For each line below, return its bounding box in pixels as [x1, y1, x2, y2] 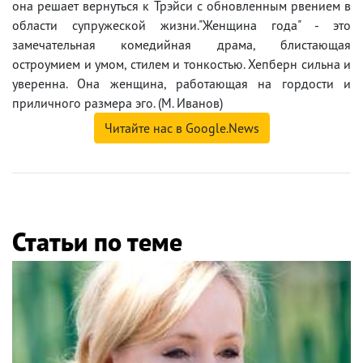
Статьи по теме [12, 224, 182, 259]
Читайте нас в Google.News [104, 120, 259, 137]
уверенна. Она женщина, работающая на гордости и [12, 75, 351, 92]
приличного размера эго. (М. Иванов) [12, 95, 223, 112]
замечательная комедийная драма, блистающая [12, 36, 351, 53]
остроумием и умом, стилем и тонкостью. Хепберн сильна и [12, 56, 351, 73]
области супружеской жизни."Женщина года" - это [12, 17, 351, 34]
